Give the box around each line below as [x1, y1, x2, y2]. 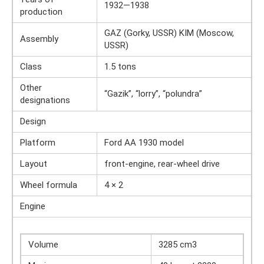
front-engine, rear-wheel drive [104, 159, 220, 169]
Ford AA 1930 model [104, 137, 184, 148]
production [20, 6, 62, 17]
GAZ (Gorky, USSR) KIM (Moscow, [104, 28, 234, 38]
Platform [20, 137, 55, 148]
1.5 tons [104, 61, 136, 72]
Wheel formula [20, 180, 77, 190]
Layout [20, 159, 47, 169]
